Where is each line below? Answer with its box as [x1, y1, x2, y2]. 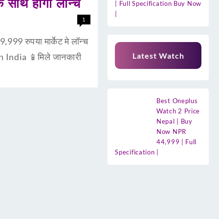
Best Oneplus [156, 96, 198, 105]
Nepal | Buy [156, 117, 193, 125]
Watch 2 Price [156, 107, 200, 115]
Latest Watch [132, 50, 184, 60]
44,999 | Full [156, 137, 197, 146]
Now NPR [156, 127, 186, 135]
